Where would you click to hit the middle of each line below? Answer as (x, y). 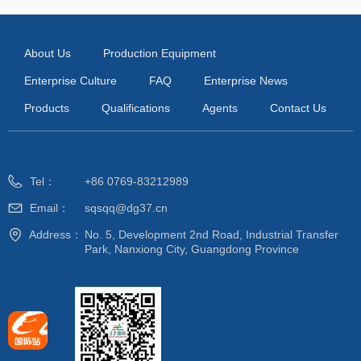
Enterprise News (246, 81)
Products (47, 108)
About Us (48, 53)
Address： (56, 234)
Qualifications (136, 108)
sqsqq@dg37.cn (126, 208)
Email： (50, 208)
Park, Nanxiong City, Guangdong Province (192, 249)
